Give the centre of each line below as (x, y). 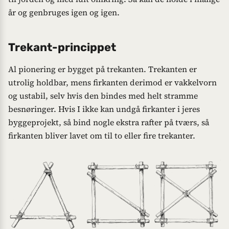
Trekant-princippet (62, 47)
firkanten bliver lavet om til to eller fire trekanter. (102, 135)
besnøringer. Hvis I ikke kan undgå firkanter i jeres (104, 109)
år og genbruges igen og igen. (64, 12)
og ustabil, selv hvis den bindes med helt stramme (103, 95)
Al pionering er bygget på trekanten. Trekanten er (102, 69)
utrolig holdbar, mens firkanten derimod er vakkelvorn (112, 82)
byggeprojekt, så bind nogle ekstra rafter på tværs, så (109, 122)
